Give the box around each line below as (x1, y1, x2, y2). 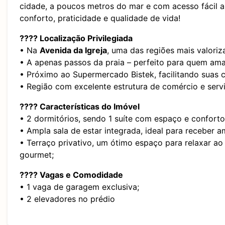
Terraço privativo (27, 138, 92, 148)
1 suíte (108, 114, 133, 124)
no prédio (76, 194, 115, 204)
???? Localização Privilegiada (20, 33, 133, 43)
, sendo (78, 114, 108, 124)
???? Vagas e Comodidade (20, 170, 123, 180)
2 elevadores (27, 194, 76, 204)
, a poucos (45, 1, 87, 11)
